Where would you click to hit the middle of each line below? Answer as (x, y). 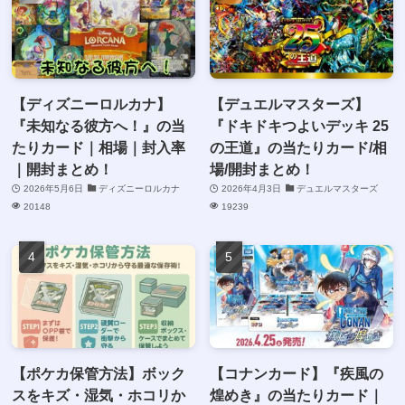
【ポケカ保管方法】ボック (99, 374)
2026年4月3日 (251, 188)
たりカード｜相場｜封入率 (99, 147)
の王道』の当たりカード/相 (299, 147)
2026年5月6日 (53, 188)
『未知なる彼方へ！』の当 (99, 126)
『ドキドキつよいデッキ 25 (300, 126)
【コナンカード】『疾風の (297, 374)
